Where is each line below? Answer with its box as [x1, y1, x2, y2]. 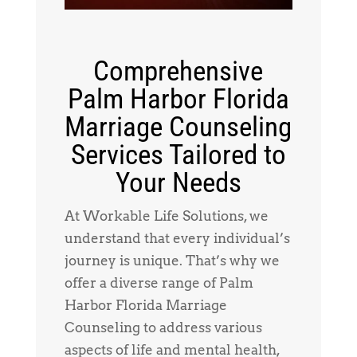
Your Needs [115, 167, 241, 200]
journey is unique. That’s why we [64, 253, 280, 269]
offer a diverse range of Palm [64, 275, 253, 292]
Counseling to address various [64, 320, 262, 336]
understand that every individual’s [64, 230, 290, 247]
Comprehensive [93, 55, 264, 88]
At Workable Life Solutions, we [64, 208, 269, 225]
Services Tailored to [70, 139, 286, 172]
